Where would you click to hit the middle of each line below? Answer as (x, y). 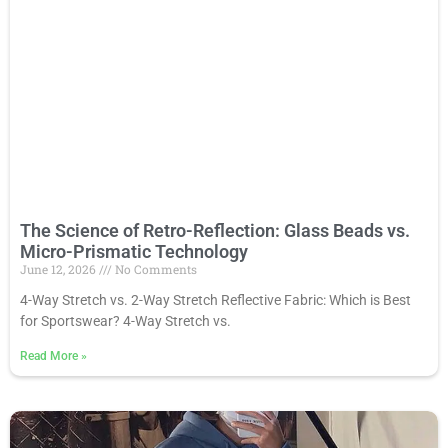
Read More (50, 355)
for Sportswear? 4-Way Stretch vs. (125, 320)
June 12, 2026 (59, 268)
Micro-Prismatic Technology (134, 251)
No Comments (154, 268)
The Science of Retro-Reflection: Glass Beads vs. (215, 230)
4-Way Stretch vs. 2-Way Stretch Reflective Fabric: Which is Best (215, 299)
